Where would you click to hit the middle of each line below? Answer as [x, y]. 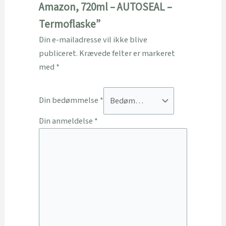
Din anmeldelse [66, 121]
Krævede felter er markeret [127, 54]
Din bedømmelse [69, 101]
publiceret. [58, 54]
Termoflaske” [69, 25]
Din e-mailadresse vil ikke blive [93, 40]
